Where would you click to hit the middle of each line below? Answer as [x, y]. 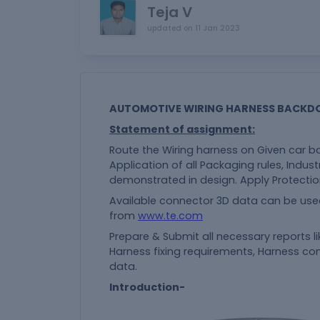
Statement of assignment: [182, 129]
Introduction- [147, 287]
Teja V [170, 12]
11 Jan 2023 [217, 28]
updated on [170, 28]
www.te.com [170, 216]
